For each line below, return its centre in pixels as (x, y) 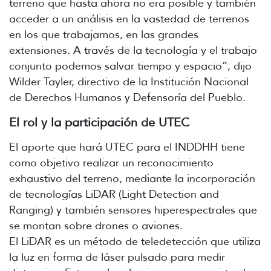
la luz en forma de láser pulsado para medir (117, 257)
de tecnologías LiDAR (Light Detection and (114, 194)
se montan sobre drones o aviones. (96, 225)
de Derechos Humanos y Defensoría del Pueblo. (127, 97)
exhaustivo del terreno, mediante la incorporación (132, 178)
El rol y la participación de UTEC (99, 122)
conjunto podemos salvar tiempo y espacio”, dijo (130, 66)
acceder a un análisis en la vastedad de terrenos (129, 18)
